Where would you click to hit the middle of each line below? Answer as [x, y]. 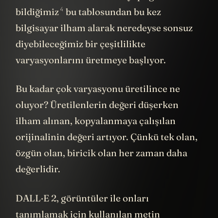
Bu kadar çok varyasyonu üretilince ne [98, 89]
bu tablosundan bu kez [112, 11]
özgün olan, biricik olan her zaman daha [101, 153]
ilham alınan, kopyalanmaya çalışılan [96, 121]
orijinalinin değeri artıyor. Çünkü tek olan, [107, 137]
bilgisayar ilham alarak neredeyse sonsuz [104, 27]
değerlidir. [39, 169]
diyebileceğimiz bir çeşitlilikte [81, 44]
